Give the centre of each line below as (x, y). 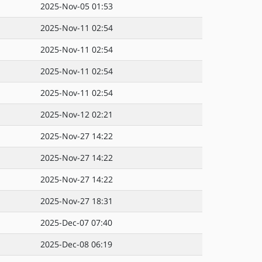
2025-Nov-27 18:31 (77, 201)
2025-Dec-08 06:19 (76, 244)
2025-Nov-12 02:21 (77, 114)
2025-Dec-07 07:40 (76, 223)
